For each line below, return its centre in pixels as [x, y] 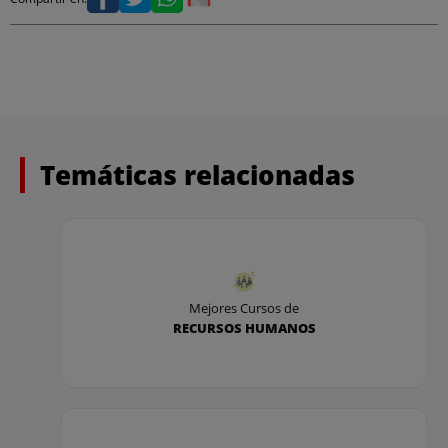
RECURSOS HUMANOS [244, 328]
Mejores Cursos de [244, 308]
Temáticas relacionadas [197, 174]
